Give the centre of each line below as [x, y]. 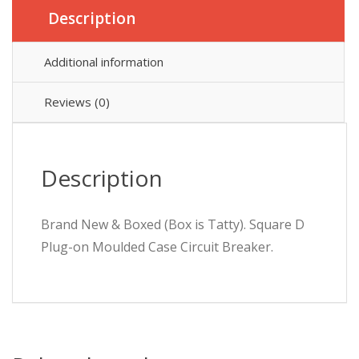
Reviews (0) [77, 101]
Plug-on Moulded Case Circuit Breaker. [157, 246]
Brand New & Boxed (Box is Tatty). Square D [173, 224]
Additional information [104, 61]
